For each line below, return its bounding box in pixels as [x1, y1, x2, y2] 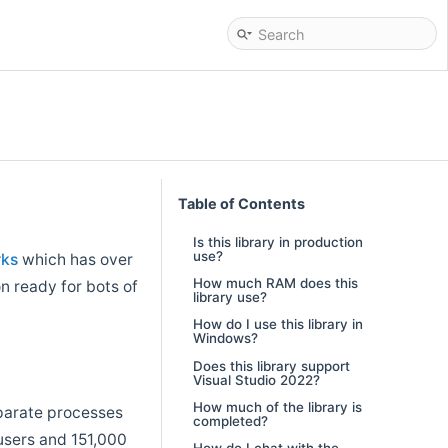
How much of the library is [192, 399, 362, 416]
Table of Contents [177, 195, 305, 213]
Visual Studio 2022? [192, 371, 320, 388]
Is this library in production [192, 233, 363, 250]
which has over [18, 249, 134, 269]
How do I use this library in [192, 316, 363, 333]
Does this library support [192, 357, 350, 374]
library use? [192, 288, 267, 305]
